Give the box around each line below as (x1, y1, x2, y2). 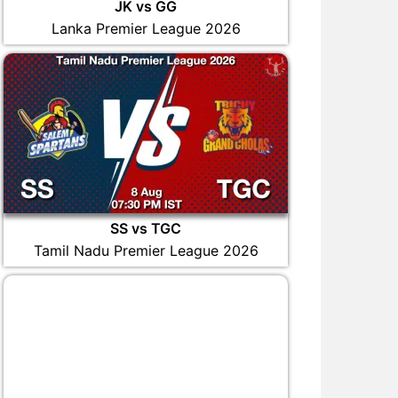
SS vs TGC (110, 219, 181, 237)
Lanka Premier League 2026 (51, 20, 241, 37)
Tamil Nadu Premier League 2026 (33, 242, 259, 259)
